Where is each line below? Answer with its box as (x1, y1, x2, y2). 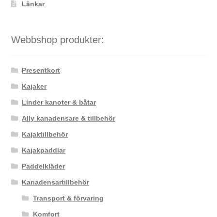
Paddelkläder (22, 162, 65, 170)
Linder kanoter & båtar (22, 98, 96, 106)
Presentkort (22, 66, 61, 74)
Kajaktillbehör (22, 130, 68, 138)
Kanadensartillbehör (22, 178, 90, 186)
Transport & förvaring (32, 194, 104, 202)
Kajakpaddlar (22, 146, 66, 154)
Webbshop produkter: (11, 34, 104, 46)
